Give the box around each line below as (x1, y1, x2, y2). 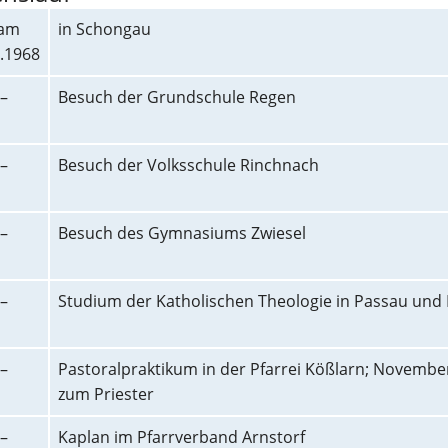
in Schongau (58, 18, 151, 40)
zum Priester (58, 383, 154, 405)
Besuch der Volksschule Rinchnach (58, 154, 319, 176)
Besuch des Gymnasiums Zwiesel (58, 222, 306, 244)
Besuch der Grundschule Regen (58, 86, 296, 108)
